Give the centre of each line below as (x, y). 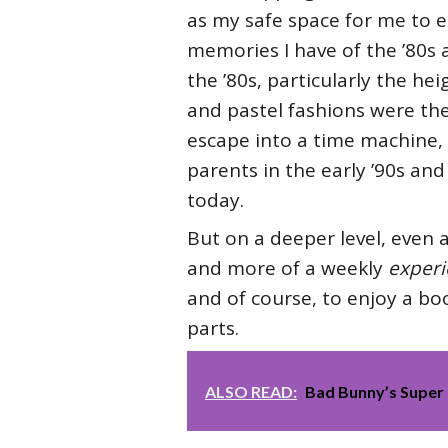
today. (215, 199)
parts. (213, 327)
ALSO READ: (251, 391)
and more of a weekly (287, 267)
